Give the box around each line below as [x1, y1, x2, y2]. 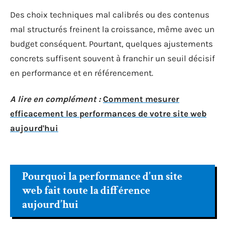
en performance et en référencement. [10, 68, 153, 78]
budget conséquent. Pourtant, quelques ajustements [10, 39, 213, 49]
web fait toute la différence [22, 183, 150, 198]
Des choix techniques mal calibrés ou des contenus [10, 10, 209, 20]
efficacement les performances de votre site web [10, 108, 206, 119]
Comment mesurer [103, 93, 179, 104]
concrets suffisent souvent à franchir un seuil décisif [10, 53, 215, 63]
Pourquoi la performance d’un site [22, 169, 182, 184]
